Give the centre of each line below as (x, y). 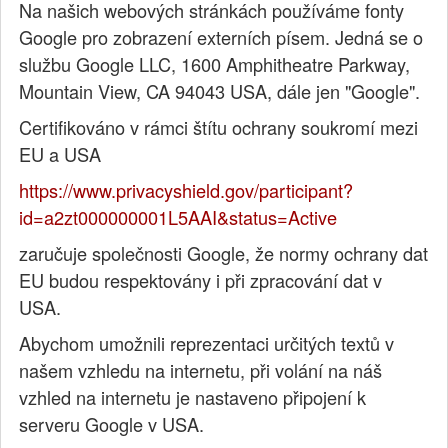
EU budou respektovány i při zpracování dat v (201, 280)
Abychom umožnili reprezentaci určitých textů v (207, 343)
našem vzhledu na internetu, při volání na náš (201, 370)
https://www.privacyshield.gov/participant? (186, 190)
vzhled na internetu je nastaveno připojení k (193, 397)
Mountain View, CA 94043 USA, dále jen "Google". (220, 91)
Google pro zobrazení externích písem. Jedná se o (221, 37)
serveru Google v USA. (112, 424)
